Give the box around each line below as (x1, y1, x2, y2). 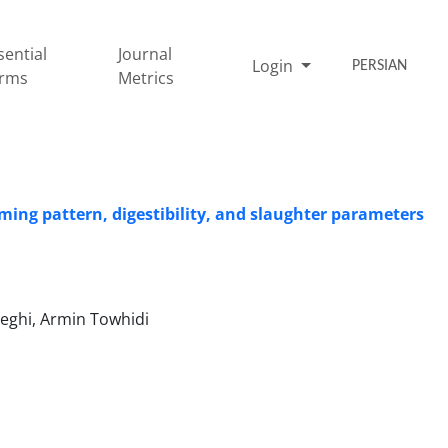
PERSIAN (352, 57, 408, 74)
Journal (118, 42, 173, 65)
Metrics (118, 66, 175, 89)
